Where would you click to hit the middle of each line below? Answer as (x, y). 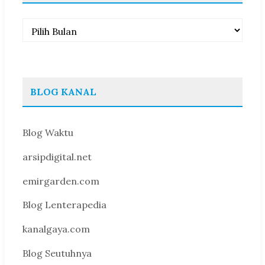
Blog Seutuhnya (57, 253)
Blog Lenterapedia (64, 205)
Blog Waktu (48, 132)
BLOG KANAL (63, 92)
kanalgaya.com (56, 229)
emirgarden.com (61, 181)
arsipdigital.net (57, 156)
